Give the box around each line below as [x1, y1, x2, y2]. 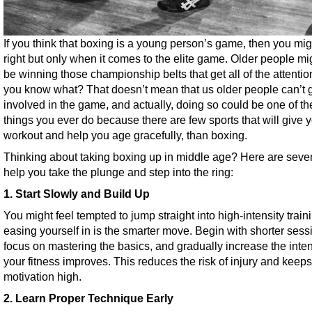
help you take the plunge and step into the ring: [3, 166, 233, 179]
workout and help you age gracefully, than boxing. [3, 129, 247, 142]
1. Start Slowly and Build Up [3, 187, 150, 201]
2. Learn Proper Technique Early [3, 292, 173, 305]
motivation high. [3, 270, 81, 283]
